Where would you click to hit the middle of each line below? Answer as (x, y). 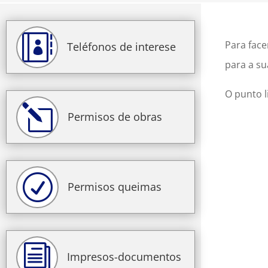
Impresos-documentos (124, 256)
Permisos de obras (115, 116)
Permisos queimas (115, 186)
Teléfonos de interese (121, 46)
